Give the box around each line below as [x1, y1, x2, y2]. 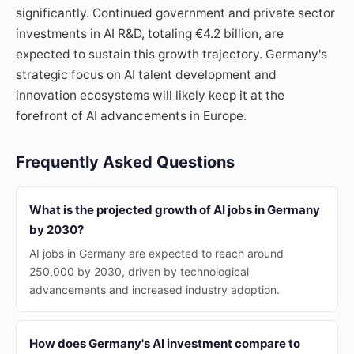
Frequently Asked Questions [16, 153, 235, 171]
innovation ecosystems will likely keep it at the [16, 88, 284, 103]
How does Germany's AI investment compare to [29, 336, 300, 351]
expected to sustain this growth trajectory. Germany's [16, 47, 327, 62]
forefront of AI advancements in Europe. [16, 108, 247, 123]
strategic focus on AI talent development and [16, 67, 277, 82]
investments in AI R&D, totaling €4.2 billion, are [16, 26, 284, 41]
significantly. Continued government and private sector [16, 6, 335, 21]
